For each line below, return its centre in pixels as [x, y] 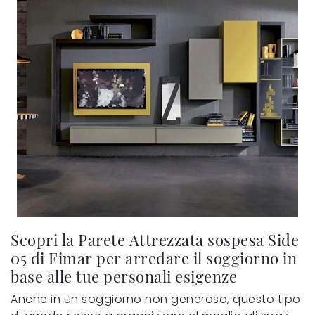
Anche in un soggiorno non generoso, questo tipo [156, 299]
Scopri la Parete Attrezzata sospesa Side [155, 239]
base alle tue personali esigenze [124, 276]
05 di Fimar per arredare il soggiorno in [154, 257]
